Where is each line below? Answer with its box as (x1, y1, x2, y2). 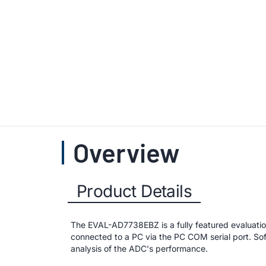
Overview (73, 137, 179, 168)
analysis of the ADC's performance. (71, 243, 208, 254)
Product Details (77, 181, 192, 201)
